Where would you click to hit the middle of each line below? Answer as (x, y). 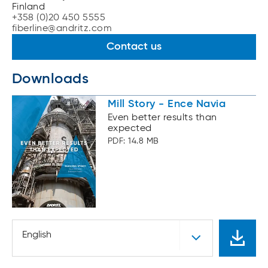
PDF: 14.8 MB (133, 141)
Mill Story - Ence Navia (167, 104)
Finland (29, 7)
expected (130, 129)
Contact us (134, 47)
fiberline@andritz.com (62, 29)
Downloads (51, 79)
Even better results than (162, 118)
